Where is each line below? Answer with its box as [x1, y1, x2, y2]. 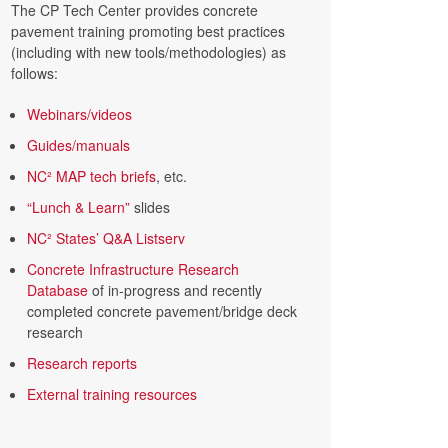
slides [130, 197, 170, 217]
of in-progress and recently [88, 280, 262, 300]
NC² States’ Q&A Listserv [27, 228, 185, 248]
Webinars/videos [27, 104, 132, 124]
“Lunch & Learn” [27, 197, 130, 217]
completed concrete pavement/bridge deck [27, 301, 297, 321]
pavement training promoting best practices [11, 21, 285, 41]
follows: [11, 63, 58, 83]
